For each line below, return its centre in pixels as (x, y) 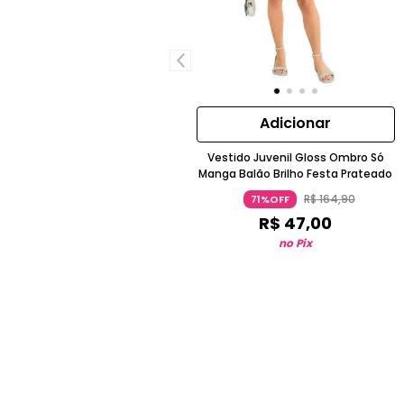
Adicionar (296, 124)
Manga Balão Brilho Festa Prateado (296, 174)
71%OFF (270, 200)
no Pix (296, 243)
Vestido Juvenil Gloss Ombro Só (295, 158)
